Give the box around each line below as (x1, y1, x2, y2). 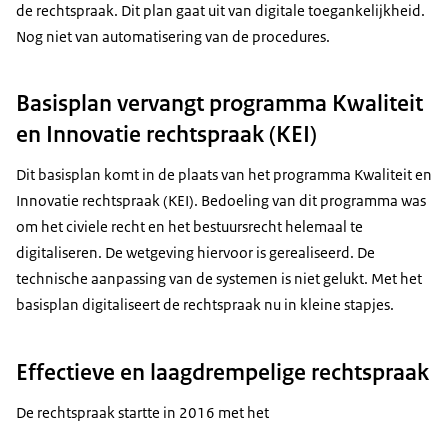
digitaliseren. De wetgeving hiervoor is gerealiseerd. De (16, 243, 375, 263)
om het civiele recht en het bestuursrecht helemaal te (16, 217, 363, 237)
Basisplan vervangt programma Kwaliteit (16, 88, 423, 119)
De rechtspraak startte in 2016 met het (16, 402, 269, 422)
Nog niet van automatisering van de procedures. (16, 27, 330, 47)
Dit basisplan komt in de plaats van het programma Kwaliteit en (16, 165, 432, 185)
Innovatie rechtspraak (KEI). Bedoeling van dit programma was (16, 191, 426, 211)
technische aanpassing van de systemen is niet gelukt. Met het (16, 269, 422, 289)
